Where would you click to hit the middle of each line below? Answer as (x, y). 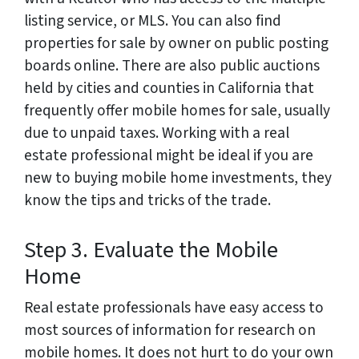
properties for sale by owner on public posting (176, 43)
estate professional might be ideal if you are (169, 155)
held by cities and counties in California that (169, 88)
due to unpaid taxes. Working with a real (157, 133)
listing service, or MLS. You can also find (153, 21)
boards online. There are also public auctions (172, 66)
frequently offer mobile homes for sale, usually (177, 111)
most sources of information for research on (170, 330)
